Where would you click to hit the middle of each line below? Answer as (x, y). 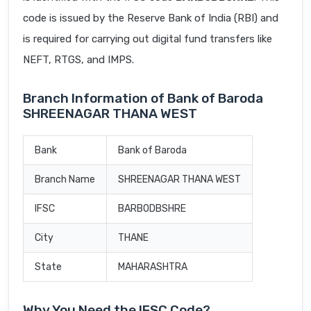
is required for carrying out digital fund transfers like (148, 39)
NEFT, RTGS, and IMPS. (78, 60)
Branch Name (65, 180)
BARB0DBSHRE (152, 209)
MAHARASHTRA (153, 267)
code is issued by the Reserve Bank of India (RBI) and (151, 18)
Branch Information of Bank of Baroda (143, 99)
